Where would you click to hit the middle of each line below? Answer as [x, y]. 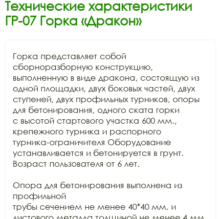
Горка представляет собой [69, 56]
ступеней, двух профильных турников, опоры [106, 99]
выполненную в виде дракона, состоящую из [106, 77]
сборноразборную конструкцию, [83, 67]
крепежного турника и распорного [87, 131]
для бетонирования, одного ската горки [96, 110]
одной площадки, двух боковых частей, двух [104, 88]
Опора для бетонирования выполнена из [98, 185]
